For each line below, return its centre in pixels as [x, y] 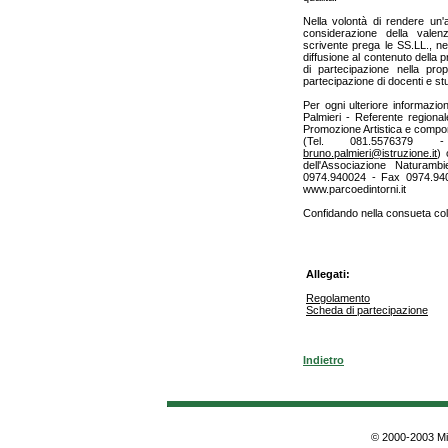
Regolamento [338, 298]
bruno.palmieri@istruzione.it [370, 153]
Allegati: [328, 274]
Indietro [323, 360]
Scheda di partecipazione [367, 310]
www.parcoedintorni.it [354, 189]
